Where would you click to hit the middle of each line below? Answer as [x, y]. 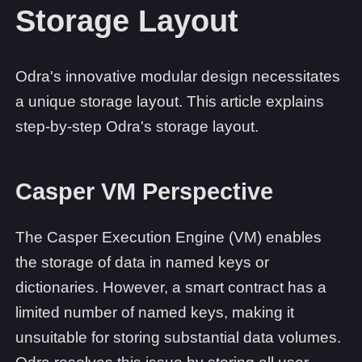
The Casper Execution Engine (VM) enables [168, 238]
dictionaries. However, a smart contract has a [171, 288]
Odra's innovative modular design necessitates [178, 77]
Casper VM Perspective [144, 191]
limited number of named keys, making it [155, 313]
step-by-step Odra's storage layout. [137, 127]
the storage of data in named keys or [142, 263]
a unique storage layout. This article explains [170, 102]
